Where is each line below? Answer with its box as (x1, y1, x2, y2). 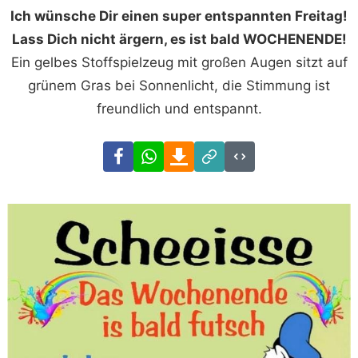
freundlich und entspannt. (96, 100, 262, 117)
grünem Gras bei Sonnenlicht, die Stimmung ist (28, 77, 330, 93)
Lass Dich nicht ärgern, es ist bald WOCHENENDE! (11, 30, 347, 47)
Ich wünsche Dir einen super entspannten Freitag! (10, 7, 348, 24)
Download (193, 143, 258, 160)
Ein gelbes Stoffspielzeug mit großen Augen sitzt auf (10, 54, 348, 70)
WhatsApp (163, 143, 229, 160)
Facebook (133, 143, 196, 160)
